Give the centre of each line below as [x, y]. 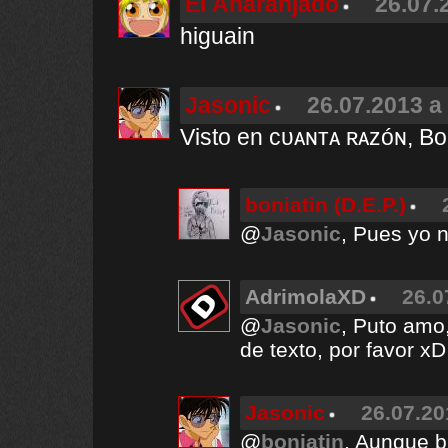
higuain [217, 36]
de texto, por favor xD [343, 349]
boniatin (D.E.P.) [325, 204]
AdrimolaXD [305, 296]
